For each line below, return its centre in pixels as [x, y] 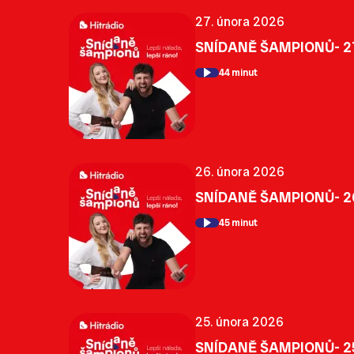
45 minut [238, 223]
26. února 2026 [240, 171]
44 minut [238, 73]
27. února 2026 [240, 21]
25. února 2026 [239, 322]
